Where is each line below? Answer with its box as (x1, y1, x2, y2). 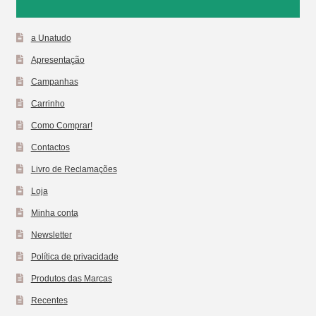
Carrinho (30, 98, 65, 108)
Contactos (30, 142, 70, 152)
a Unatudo (30, 32, 71, 42)
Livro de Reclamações (30, 164, 117, 174)
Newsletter (30, 229, 72, 239)
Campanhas (30, 76, 78, 86)
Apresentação (30, 54, 85, 64)
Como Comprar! (30, 120, 92, 130)
